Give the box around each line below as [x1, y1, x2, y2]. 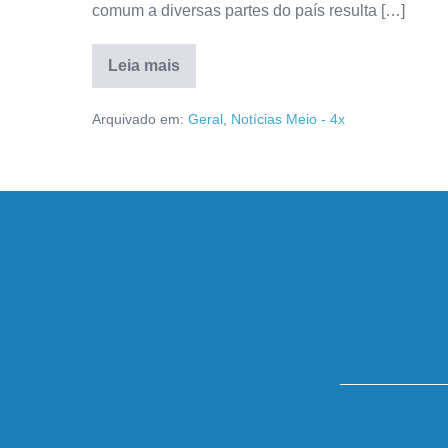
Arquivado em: [92, 110, 184, 127]
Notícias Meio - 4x [231, 110, 345, 127]
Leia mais [108, 56, 180, 74]
